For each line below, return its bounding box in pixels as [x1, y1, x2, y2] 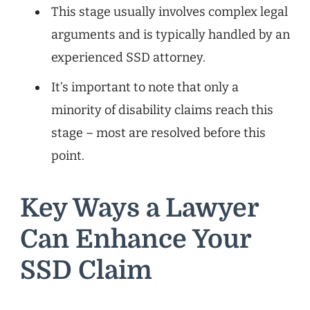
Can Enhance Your [20, 224, 251, 254]
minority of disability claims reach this [51, 102, 273, 118]
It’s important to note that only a [51, 79, 239, 95]
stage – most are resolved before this [51, 125, 266, 140]
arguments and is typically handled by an [51, 26, 290, 42]
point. [51, 147, 84, 163]
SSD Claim [20, 255, 152, 285]
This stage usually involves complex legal [51, 3, 288, 19]
